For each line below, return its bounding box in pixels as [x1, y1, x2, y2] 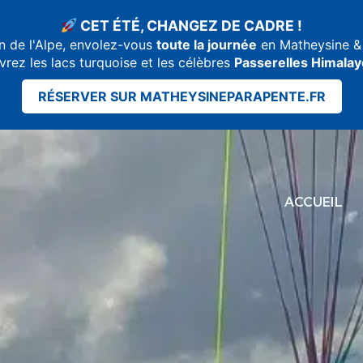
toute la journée [156, 36, 257, 53]
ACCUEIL [284, 194, 343, 210]
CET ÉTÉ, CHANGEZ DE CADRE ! [77, 17, 303, 34]
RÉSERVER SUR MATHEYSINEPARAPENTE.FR [37, 88, 326, 105]
